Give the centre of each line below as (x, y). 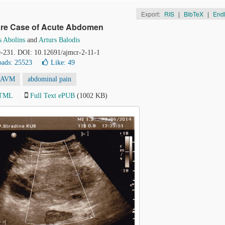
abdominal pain (49, 79)
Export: (151, 14)
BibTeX (193, 14)
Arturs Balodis (59, 40)
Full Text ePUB (52, 96)
